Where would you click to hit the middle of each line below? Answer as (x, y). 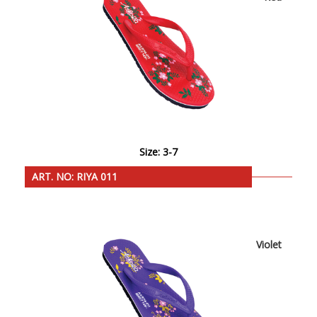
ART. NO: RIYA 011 (75, 177)
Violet (269, 245)
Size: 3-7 (158, 152)
